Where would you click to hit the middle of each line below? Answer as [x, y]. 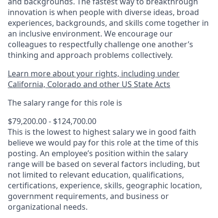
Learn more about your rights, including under [94, 73]
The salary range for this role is [65, 103]
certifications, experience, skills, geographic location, [105, 185]
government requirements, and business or [88, 196]
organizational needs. [48, 207]
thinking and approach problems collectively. [90, 55]
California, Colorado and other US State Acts [89, 84]
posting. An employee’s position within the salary [98, 153]
